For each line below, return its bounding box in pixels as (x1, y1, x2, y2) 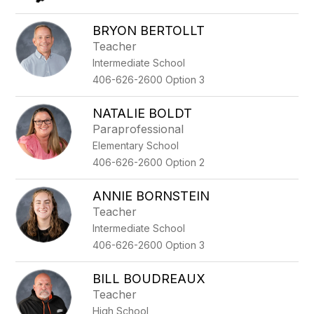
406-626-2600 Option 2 (93, 156, 205, 168)
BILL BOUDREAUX (93, 271, 206, 286)
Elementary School (93, 139, 179, 151)
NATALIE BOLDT (93, 106, 193, 121)
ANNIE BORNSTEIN (93, 189, 210, 203)
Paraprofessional (93, 122, 184, 136)
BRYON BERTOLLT (93, 23, 205, 38)
